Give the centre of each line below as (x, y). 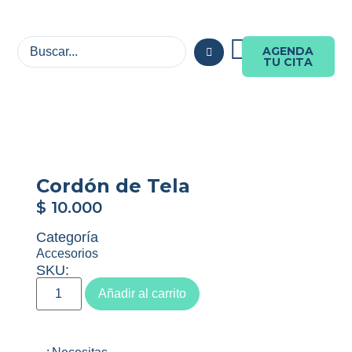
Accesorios (67, 254)
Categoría (67, 238)
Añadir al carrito (142, 294)
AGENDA (288, 51)
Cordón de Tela (113, 185)
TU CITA (288, 62)
